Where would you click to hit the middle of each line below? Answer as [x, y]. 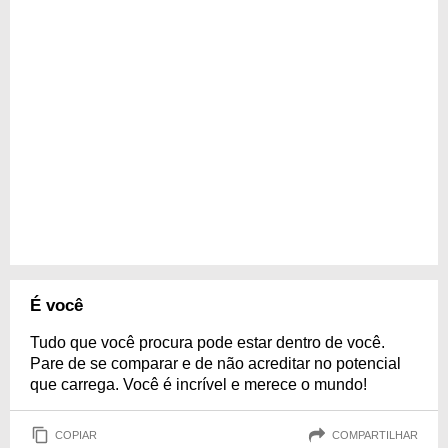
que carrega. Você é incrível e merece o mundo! [198, 385]
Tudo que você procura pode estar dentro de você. [207, 343]
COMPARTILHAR [375, 434]
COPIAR [76, 434]
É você [56, 306]
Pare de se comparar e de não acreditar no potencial [215, 364]
